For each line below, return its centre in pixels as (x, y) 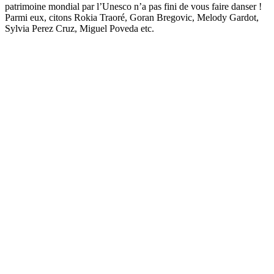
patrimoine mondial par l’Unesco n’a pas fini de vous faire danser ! (133, 7)
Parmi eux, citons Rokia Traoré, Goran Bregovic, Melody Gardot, (132, 18)
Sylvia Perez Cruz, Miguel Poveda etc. (80, 29)
